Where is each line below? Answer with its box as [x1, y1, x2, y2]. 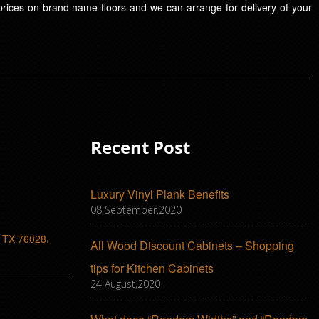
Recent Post [90, 135, 190, 159]
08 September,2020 [90, 203, 182, 217]
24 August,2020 [90, 277, 160, 291]
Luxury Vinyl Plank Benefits [90, 186, 229, 203]
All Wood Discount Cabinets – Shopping [90, 237, 294, 254]
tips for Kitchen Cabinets [90, 260, 214, 277]
